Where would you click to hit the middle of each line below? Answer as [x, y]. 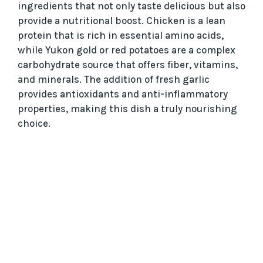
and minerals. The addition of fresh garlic [114, 80]
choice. [34, 124]
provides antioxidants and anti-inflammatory [123, 94]
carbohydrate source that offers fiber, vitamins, [128, 65]
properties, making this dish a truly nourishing [127, 109]
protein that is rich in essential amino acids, [121, 36]
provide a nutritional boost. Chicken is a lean [122, 21]
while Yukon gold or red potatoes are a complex [127, 50]
